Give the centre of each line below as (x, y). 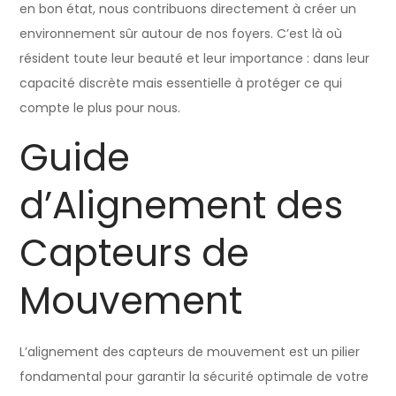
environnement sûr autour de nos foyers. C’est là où (181, 33)
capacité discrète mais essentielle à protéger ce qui (181, 83)
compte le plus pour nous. (100, 107)
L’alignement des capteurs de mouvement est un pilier (190, 351)
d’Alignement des (182, 205)
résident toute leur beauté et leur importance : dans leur (195, 58)
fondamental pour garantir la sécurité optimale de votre (194, 376)
